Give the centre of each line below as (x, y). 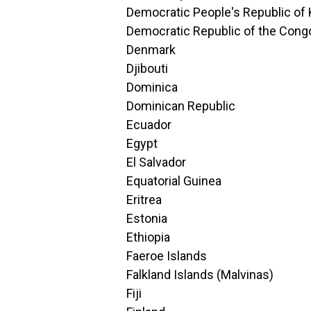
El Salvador (156, 162)
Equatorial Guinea (174, 181)
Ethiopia (148, 237)
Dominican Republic (181, 106)
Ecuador (149, 125)
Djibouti (147, 68)
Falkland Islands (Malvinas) (200, 275)
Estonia (147, 218)
